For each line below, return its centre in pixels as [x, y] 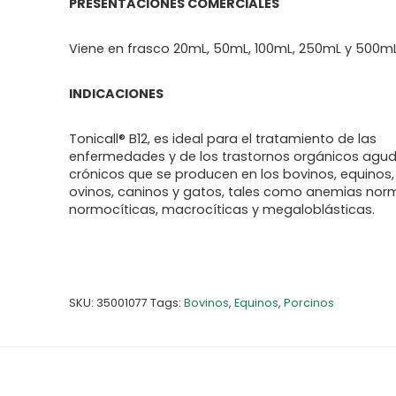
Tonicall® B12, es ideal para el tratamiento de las [223, 139]
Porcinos [309, 303]
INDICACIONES [117, 94]
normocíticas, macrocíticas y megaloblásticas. [222, 209]
